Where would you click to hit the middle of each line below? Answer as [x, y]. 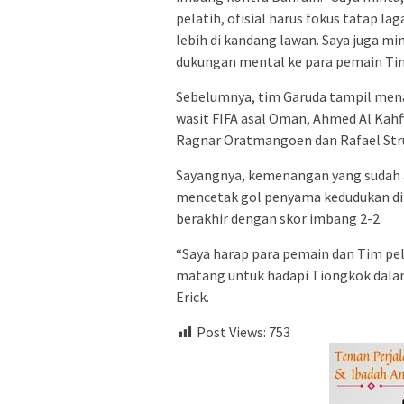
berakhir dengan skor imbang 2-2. [279, 218]
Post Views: [231, 331]
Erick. [193, 296]
